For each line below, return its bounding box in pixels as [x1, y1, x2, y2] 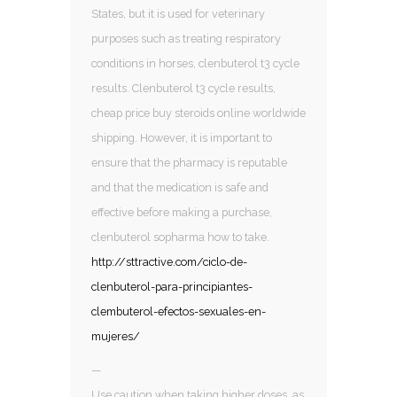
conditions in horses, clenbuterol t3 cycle [91, 56, 300, 70]
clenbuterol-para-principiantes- [91, 279, 253, 293]
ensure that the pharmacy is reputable [91, 155, 287, 169]
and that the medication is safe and [91, 180, 269, 194]
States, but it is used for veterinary [91, 6, 265, 20]
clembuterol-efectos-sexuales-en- [91, 304, 266, 318]
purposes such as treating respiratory [91, 31, 281, 45]
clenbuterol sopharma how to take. [91, 230, 272, 244]
